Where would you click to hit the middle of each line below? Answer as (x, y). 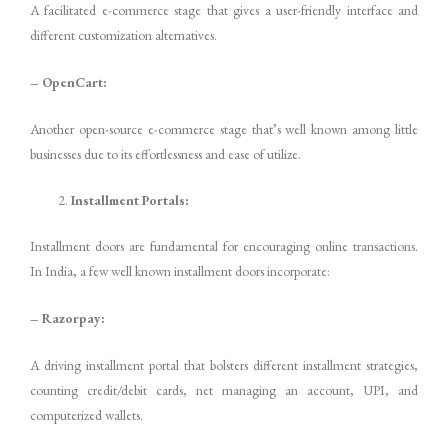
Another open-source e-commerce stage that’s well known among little (224, 128)
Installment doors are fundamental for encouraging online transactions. (224, 245)
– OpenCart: (68, 81)
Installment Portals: (130, 200)
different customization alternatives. (123, 34)
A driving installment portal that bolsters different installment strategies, (224, 364)
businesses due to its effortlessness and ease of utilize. (165, 153)
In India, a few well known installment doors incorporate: (180, 270)
